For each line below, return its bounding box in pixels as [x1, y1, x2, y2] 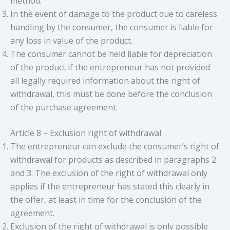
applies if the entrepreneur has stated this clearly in [10, 180, 209, 192]
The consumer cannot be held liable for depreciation [10, 48, 212, 60]
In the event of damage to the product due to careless [10, 8, 217, 20]
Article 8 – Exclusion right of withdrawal [10, 127, 161, 139]
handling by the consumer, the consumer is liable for [10, 21, 213, 33]
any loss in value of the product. [10, 34, 132, 46]
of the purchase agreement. [10, 101, 118, 113]
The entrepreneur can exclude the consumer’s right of [10, 140, 219, 152]
